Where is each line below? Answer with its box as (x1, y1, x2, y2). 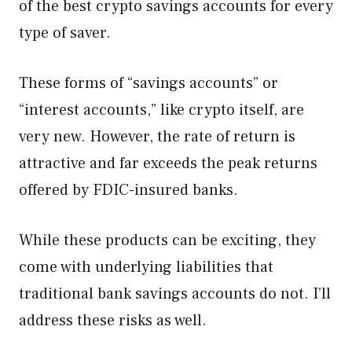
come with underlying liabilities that (19, 257, 273, 277)
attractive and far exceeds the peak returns (19, 153, 317, 174)
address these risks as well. (19, 310, 211, 331)
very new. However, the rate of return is (19, 126, 295, 147)
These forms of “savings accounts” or (19, 73, 278, 93)
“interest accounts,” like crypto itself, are (19, 100, 304, 120)
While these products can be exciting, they (19, 230, 316, 251)
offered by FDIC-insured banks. (19, 180, 238, 200)
